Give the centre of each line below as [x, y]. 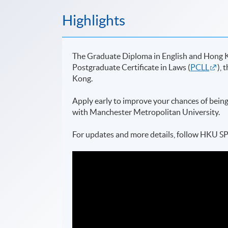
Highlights [94, 20]
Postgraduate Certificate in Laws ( [132, 67]
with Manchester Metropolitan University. [146, 112]
